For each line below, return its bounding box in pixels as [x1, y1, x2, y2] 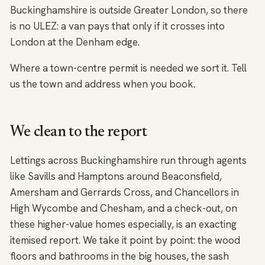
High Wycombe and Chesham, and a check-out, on [10, 202, 237, 215]
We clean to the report [10, 125, 147, 141]
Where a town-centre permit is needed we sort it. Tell [10, 62, 247, 75]
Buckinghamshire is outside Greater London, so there [10, 4, 248, 17]
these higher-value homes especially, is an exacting [10, 218, 237, 231]
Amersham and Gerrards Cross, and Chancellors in [10, 186, 239, 199]
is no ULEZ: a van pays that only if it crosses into [10, 20, 225, 33]
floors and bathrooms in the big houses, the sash [10, 250, 229, 263]
